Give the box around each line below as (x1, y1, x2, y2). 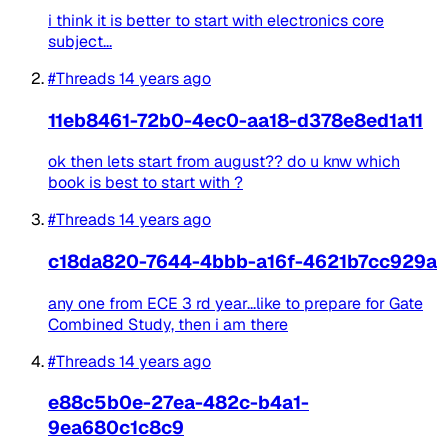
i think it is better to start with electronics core (48, 9, 384, 31)
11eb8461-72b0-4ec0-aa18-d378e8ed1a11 (48, 107, 423, 133)
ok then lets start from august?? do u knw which (48, 151, 400, 173)
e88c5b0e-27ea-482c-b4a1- (48, 390, 309, 416)
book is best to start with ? (48, 172, 243, 194)
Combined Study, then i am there (48, 313, 288, 335)
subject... (48, 30, 112, 52)
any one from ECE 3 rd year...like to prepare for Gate (48, 292, 423, 314)
